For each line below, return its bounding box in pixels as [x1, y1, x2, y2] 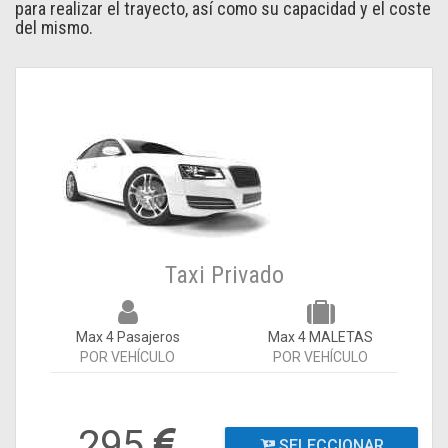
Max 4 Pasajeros [75, 329, 180, 345]
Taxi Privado [164, 261, 284, 289]
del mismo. [15, 17, 93, 38]
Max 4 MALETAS [268, 329, 373, 345]
